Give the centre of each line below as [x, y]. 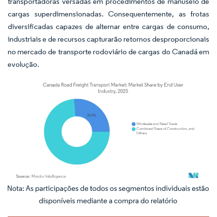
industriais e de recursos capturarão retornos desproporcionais [108, 39]
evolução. [23, 64]
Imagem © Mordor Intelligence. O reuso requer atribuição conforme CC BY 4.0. [109, 194]
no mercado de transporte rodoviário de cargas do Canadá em [108, 52]
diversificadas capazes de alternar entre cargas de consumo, [108, 26]
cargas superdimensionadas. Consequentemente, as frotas [108, 14]
